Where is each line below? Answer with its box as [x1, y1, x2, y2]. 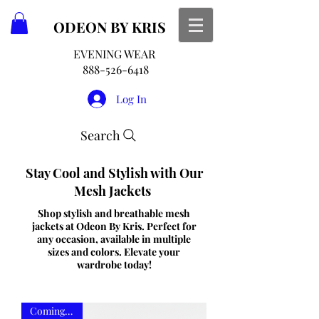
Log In [115, 91, 147, 106]
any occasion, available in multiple [37, 232, 191, 246]
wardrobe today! [76, 258, 152, 272]
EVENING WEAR [73, 46, 155, 62]
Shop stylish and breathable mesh [38, 206, 190, 221]
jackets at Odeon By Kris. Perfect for [31, 219, 197, 234]
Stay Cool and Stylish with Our [25, 164, 203, 182]
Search [80, 127, 120, 145]
